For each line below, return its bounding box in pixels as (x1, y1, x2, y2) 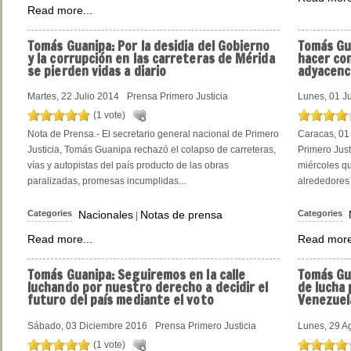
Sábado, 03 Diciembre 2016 (27, 320, 147, 331)
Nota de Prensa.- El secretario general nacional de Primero (27, 128, 279, 140)
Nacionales (78, 208, 133, 222)
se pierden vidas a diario (27, 61, 167, 81)
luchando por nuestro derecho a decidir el (27, 278, 269, 298)
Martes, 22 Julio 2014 (27, 91, 119, 103)
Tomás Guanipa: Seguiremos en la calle (27, 266, 246, 285)
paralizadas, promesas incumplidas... (27, 175, 186, 187)
